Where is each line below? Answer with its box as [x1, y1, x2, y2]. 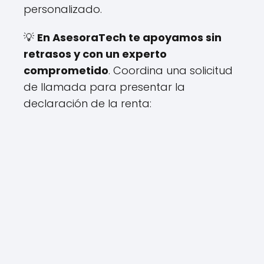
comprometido [24, 62, 108, 78]
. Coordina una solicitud [108, 62, 233, 78]
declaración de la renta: [24, 95, 151, 111]
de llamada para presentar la [24, 79, 185, 94]
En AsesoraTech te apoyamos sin [37, 29, 222, 45]
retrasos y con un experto [24, 46, 167, 61]
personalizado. [24, 1, 102, 16]
